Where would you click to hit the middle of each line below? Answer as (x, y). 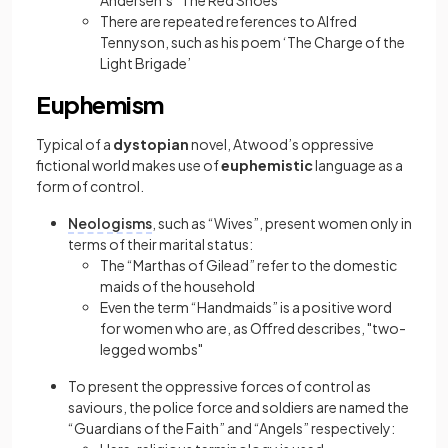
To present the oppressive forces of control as (219, 386)
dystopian (151, 144)
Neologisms (110, 223)
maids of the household (177, 286)
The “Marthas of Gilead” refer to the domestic (248, 265)
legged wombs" (151, 349)
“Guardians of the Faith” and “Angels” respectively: (231, 428)
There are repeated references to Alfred (228, 21)
